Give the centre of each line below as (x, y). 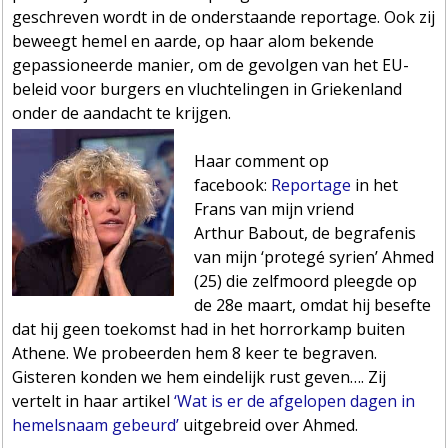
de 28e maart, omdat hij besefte (313, 304)
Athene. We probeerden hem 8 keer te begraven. (195, 352)
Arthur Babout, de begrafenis (305, 232)
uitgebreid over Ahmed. (269, 424)
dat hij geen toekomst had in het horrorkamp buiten (209, 328)
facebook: (233, 184)
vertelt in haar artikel (93, 400)
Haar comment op (262, 160)
